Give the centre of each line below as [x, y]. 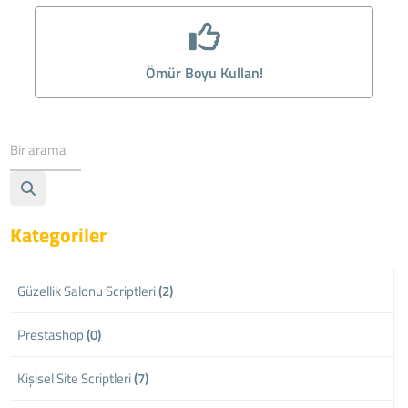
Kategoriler [59, 235]
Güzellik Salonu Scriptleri [88, 291]
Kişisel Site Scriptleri [76, 378]
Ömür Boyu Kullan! [204, 72]
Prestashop [52, 334]
